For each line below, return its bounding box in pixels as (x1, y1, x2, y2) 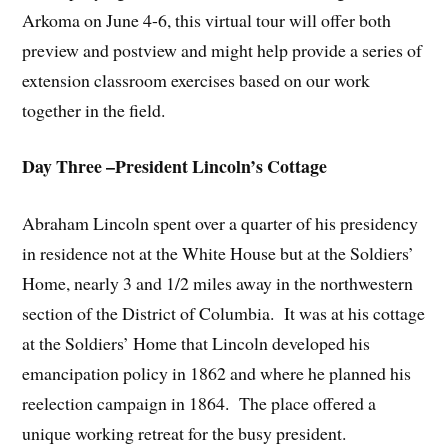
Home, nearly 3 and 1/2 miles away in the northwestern (22, 271, 414, 296)
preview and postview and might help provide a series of (22, 37, 423, 62)
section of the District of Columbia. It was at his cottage (22, 301, 426, 326)
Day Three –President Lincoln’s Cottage (22, 153, 328, 180)
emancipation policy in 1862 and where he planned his (22, 361, 412, 386)
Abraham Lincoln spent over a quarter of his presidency (22, 211, 419, 236)
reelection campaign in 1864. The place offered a (22, 391, 377, 416)
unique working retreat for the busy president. (22, 421, 347, 446)
